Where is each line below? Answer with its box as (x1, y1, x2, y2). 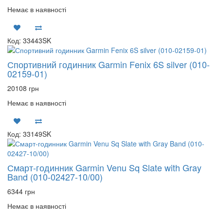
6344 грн (7, 186, 35, 196)
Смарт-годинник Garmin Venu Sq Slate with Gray (7, 161, 201, 174)
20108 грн (7, 83, 39, 93)
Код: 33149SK (7, 129, 51, 139)
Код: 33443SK (7, 36, 51, 45)
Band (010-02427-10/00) (7, 170, 103, 183)
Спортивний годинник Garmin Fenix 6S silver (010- (7, 58, 210, 71)
